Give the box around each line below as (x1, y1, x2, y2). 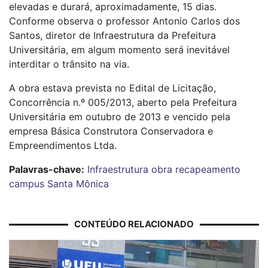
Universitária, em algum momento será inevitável (9, 44, 230, 56)
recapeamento (175, 163, 240, 175)
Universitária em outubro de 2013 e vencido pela (9, 111, 230, 123)
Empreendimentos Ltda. (9, 139, 117, 151)
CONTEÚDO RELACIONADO (74, 218, 194, 230)
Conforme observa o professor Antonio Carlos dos (9, 15, 240, 27)
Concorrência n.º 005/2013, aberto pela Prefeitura (9, 96, 237, 108)
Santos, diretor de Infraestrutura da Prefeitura (9, 29, 216, 41)
